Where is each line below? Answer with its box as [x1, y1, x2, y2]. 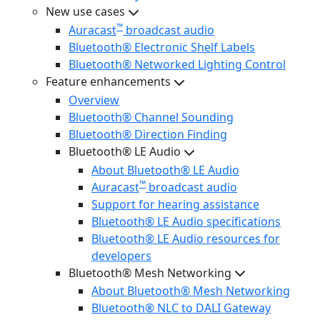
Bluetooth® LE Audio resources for [91, 230, 280, 246]
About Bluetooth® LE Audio [91, 161, 239, 178]
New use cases [46, 4, 125, 20]
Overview [69, 91, 119, 108]
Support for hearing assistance [91, 196, 259, 212]
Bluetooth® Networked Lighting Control [69, 56, 286, 73]
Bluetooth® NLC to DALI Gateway [91, 300, 271, 316]
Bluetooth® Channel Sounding [69, 109, 234, 125]
